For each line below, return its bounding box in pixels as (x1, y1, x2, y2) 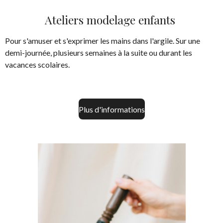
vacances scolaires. (5, 60, 71, 70)
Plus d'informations (78, 104, 145, 114)
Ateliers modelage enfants (45, 12, 178, 28)
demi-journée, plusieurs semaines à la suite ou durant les (5, 48, 192, 58)
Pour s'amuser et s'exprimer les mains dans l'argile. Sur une (5, 36, 200, 46)
